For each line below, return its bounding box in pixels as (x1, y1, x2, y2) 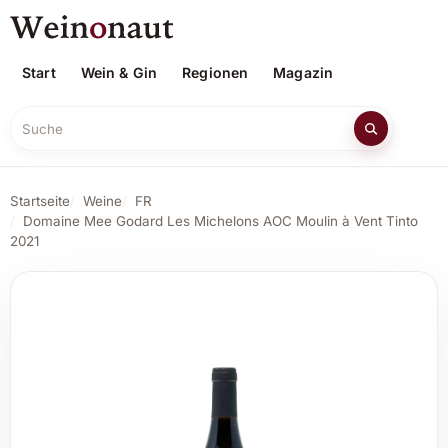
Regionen (182, 63, 249, 81)
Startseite (9, 193, 70, 210)
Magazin (273, 63, 334, 81)
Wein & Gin (80, 63, 158, 81)
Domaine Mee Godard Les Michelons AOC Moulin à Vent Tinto (22, 213, 418, 230)
